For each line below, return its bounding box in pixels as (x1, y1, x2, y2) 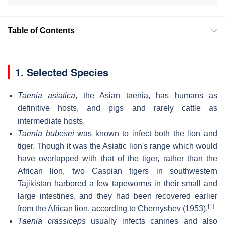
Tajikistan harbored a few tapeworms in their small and (18, 179, 217, 188)
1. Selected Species (15, 64, 108, 79)
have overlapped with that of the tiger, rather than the (18, 154, 217, 163)
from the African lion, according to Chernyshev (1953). (18, 204, 208, 213)
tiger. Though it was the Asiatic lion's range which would (18, 141, 217, 150)
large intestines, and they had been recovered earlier (18, 191, 217, 200)
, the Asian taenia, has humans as (75, 91, 218, 100)
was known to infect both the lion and (74, 129, 218, 138)
